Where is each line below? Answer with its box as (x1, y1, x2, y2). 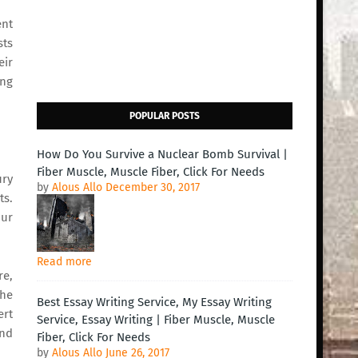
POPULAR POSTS (129, 110, 200, 121)
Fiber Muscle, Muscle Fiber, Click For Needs (37, 165, 265, 179)
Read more (37, 255, 92, 268)
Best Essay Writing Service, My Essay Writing (37, 295, 272, 309)
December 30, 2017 (105, 181, 200, 194)
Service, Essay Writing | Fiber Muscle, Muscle (37, 312, 275, 327)
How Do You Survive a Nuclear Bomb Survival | (37, 147, 288, 161)
